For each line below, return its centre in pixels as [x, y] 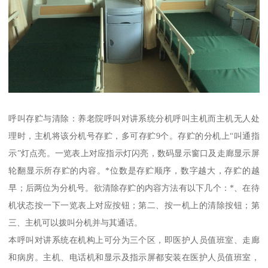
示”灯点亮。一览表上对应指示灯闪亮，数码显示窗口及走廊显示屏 [134, 153]
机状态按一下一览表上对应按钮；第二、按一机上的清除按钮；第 [134, 205]
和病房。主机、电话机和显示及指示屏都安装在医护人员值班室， [134, 257]
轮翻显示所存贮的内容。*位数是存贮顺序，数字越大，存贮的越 [134, 170]
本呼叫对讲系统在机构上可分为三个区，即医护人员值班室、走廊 [134, 240]
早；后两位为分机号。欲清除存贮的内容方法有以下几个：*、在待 [134, 188]
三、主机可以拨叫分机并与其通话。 [76, 222]
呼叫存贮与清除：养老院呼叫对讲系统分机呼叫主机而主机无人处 [134, 118]
